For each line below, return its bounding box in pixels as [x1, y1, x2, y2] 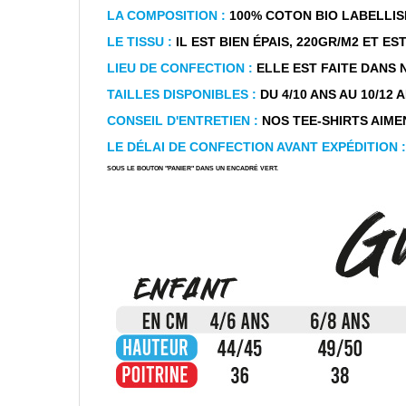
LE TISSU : [107, 34, 172, 49]
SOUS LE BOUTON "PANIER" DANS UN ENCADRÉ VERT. [107, 163, 278, 172]
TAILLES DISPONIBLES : [107, 86, 256, 101]
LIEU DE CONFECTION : [107, 60, 253, 75]
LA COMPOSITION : [107, 7, 226, 23]
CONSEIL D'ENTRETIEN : [107, 112, 258, 128]
